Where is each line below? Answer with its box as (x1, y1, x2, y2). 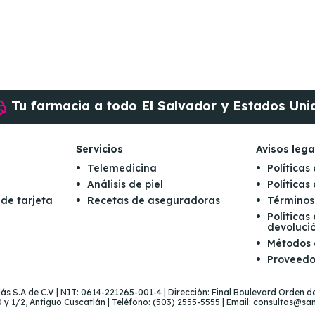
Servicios (75, 142, 123, 155)
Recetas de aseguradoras (86, 193, 220, 207)
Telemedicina (86, 161, 157, 174)
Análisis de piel (86, 177, 163, 191)
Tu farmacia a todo (11, 97, 141, 114)
